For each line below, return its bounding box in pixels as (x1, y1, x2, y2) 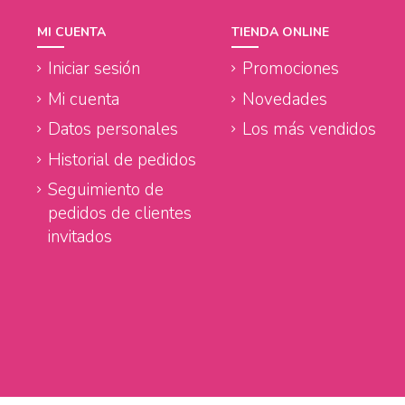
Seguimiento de (47, 178, 164, 202)
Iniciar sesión (47, 57, 140, 81)
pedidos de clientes (47, 202, 192, 226)
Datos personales (47, 118, 178, 142)
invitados (47, 225, 112, 250)
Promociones (242, 57, 339, 81)
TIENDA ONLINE (231, 23, 329, 41)
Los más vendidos (242, 118, 376, 142)
